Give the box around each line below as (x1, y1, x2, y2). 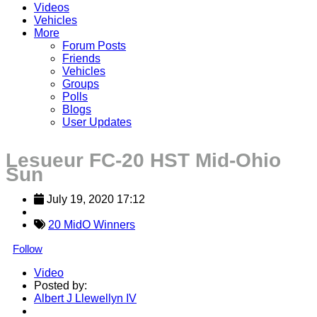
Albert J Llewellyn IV (34, 292, 137, 304)
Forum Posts (62, 39, 126, 52)
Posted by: (34, 279, 87, 292)
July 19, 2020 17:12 (47, 192, 145, 205)
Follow (13, 242, 42, 255)
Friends (62, 52, 100, 64)
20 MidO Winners (48, 218, 135, 231)
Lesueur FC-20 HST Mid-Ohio (6, 149, 281, 171)
